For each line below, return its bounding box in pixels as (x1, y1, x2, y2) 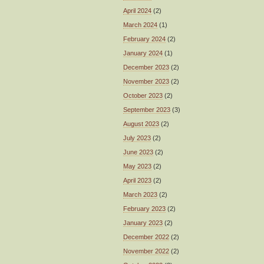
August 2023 (123, 120, 159, 127)
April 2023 (123, 176, 151, 184)
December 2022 (123, 233, 169, 240)
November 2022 (123, 247, 169, 255)
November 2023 (123, 77, 169, 85)
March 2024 (123, 21, 157, 28)
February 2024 (123, 35, 166, 42)
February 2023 (123, 204, 166, 212)
